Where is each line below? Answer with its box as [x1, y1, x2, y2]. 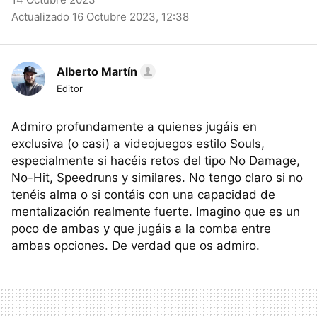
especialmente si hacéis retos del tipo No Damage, [11, 154, 300, 168]
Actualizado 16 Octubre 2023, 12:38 [11, 10, 189, 23]
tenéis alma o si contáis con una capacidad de [11, 188, 275, 202]
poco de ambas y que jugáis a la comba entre [11, 221, 271, 236]
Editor [57, 83, 83, 94]
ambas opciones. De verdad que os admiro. [11, 238, 260, 253]
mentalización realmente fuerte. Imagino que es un [11, 204, 300, 219]
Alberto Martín [57, 64, 137, 79]
